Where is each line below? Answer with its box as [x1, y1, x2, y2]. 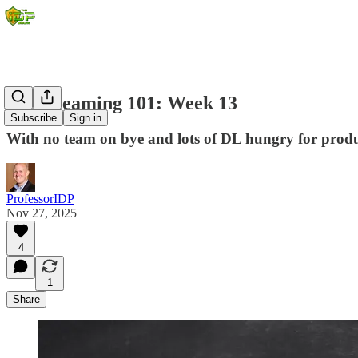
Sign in [70, 112, 101, 125]
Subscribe [10, 112, 57, 125]
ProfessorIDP [6, 191, 74, 205]
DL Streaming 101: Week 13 [6, 92, 237, 113]
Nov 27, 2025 [6, 205, 77, 220]
